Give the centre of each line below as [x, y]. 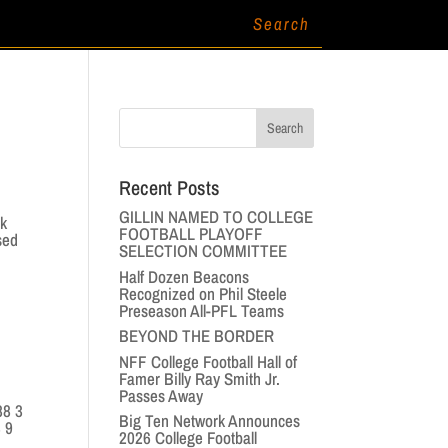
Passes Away [161, 395]
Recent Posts [170, 187]
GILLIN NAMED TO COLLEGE [216, 216]
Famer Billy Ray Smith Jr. [200, 378]
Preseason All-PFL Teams [202, 310]
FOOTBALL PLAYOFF [191, 233]
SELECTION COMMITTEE [203, 250]
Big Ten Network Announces [210, 420]
